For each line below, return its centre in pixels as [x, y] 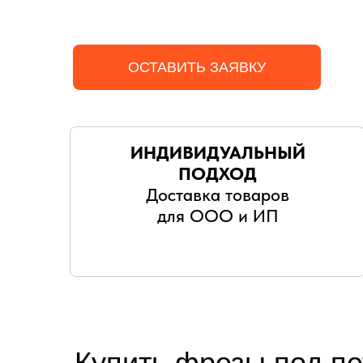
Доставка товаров [218, 194]
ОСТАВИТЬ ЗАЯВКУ [197, 67]
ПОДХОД [218, 173]
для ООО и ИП [218, 216]
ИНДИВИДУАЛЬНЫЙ [218, 152]
